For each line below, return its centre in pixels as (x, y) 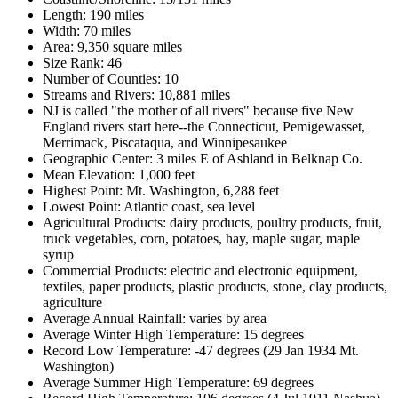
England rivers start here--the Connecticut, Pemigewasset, (204, 126)
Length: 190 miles (93, 14)
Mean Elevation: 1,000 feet (119, 174)
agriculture (72, 302)
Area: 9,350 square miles (112, 46)
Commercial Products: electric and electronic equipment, (200, 270)
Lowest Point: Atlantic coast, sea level (149, 206)
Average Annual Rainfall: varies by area (155, 318)
